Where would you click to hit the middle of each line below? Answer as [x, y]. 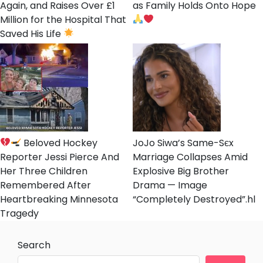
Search [34, 245]
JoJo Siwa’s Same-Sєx [183, 143]
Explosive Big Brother [181, 171]
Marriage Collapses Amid [190, 157]
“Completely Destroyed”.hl [194, 199]
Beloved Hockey [60, 143]
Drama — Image [170, 185]
